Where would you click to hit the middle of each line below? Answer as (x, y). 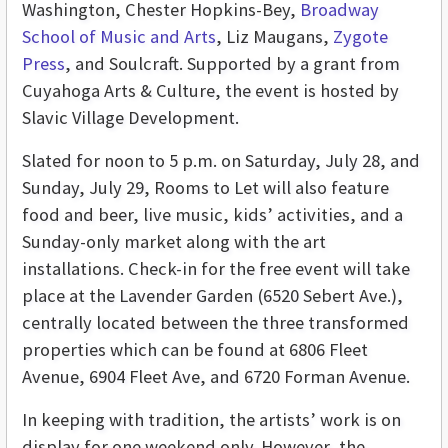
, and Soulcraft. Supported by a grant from (232, 63)
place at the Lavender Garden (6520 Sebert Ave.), (212, 295)
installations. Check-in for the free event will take (216, 268)
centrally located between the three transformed (215, 322)
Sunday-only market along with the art (174, 241)
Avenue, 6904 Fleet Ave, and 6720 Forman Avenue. (216, 376)
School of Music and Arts (119, 36)
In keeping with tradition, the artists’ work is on (211, 419)
